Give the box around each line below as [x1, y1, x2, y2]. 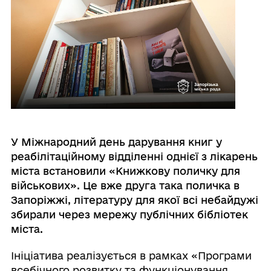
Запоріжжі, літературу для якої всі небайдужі [10, 194, 258, 206]
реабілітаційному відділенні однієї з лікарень [10, 151, 258, 163]
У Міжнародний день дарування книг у [10, 136, 222, 148]
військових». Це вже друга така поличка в [10, 180, 240, 192]
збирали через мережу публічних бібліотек [10, 209, 248, 221]
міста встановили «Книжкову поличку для [10, 165, 240, 177]
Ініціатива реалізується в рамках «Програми [10, 250, 252, 262]
